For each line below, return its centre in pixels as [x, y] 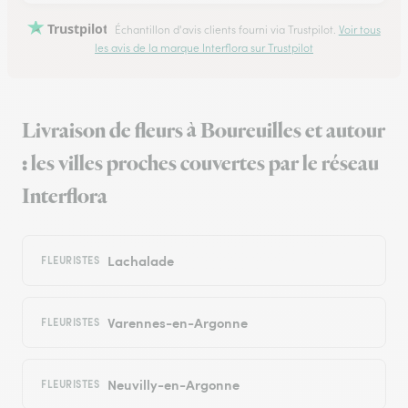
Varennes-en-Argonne [177, 322]
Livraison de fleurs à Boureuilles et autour [204, 132]
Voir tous [359, 30]
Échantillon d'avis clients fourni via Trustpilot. [225, 30]
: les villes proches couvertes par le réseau [200, 164]
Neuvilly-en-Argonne [173, 384]
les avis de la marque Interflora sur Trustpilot [204, 48]
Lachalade [140, 260]
